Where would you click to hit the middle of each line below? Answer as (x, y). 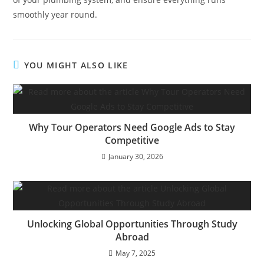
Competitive (132, 141)
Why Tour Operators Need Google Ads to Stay (132, 128)
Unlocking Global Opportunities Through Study (132, 224)
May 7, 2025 (136, 253)
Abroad (132, 237)
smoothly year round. (55, 15)
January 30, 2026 (136, 157)
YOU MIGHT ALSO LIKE (76, 65)
